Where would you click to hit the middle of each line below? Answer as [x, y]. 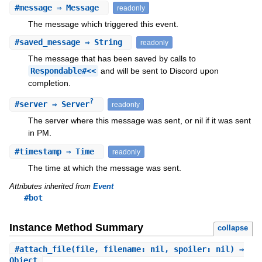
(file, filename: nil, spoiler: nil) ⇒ [157, 249]
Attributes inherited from [51, 186]
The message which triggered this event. [103, 24]
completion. [49, 83]
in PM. [39, 133]
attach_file [45, 249]
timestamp [40, 151]
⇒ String [103, 42]
